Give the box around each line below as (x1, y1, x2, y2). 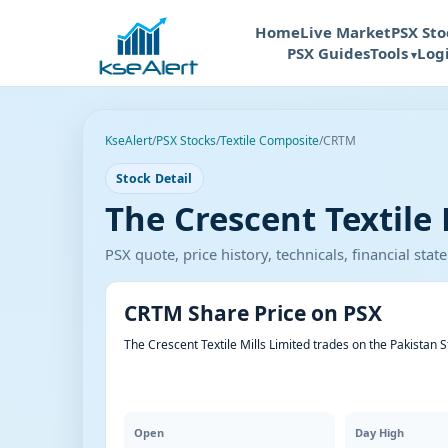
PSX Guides (287, 43, 370, 63)
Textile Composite (220, 132, 319, 149)
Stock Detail (116, 170, 193, 187)
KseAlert (105, 132, 152, 149)
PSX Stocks (156, 132, 216, 149)
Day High (355, 425, 405, 440)
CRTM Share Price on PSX (124, 299, 382, 327)
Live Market (300, 22, 391, 42)
